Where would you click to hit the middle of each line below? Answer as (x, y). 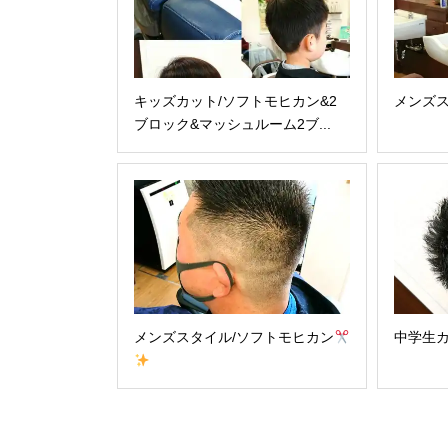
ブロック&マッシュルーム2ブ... (232, 123)
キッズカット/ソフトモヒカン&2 (235, 100)
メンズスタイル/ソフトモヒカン (234, 337)
